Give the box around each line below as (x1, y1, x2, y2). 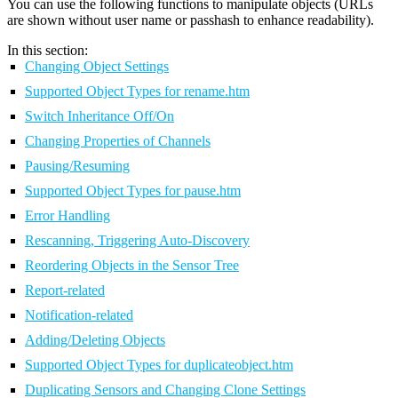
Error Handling (25, 208, 110, 224)
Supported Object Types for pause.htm (25, 183, 241, 199)
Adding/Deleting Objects (25, 332, 165, 348)
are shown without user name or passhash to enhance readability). (7, 12, 374, 28)
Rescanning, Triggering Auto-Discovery (25, 233, 250, 249)
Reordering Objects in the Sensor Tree (25, 258, 239, 274)
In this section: (7, 43, 88, 59)
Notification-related (25, 307, 133, 323)
